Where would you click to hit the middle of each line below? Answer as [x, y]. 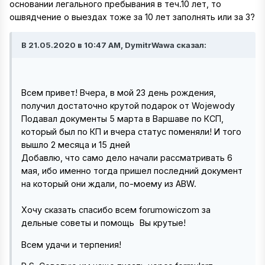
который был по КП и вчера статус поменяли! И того [131, 132]
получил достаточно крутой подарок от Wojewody [129, 106]
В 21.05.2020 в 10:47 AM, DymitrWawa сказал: [114, 45]
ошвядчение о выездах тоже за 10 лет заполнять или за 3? [132, 17]
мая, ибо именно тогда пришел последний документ [132, 171]
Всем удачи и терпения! [71, 244]
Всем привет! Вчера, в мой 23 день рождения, [119, 93]
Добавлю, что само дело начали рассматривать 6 [127, 158]
